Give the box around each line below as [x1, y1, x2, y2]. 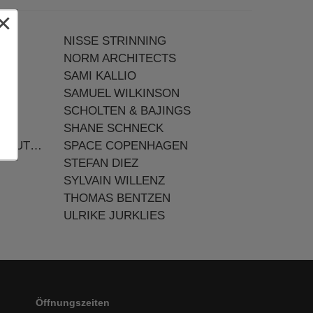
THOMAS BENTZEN [64, 191, 170, 205]
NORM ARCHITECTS [64, 52, 176, 65]
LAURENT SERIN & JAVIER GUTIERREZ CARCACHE [30, 139, 42, 152]
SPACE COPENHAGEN [64, 139, 188, 152]
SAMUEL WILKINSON [64, 87, 180, 100]
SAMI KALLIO [64, 69, 136, 82]
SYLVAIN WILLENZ [64, 174, 165, 187]
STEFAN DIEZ [64, 156, 138, 170]
